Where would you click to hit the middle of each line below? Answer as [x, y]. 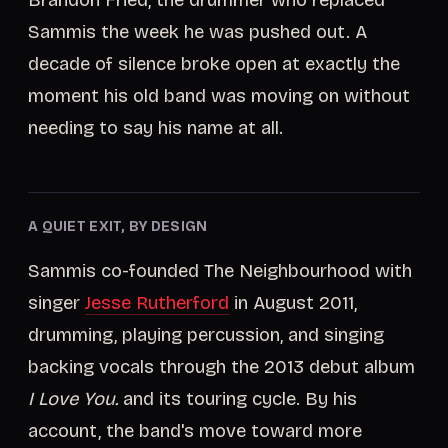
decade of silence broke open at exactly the [214, 64]
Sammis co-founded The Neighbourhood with [220, 271]
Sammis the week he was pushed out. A [197, 32]
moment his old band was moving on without [219, 96]
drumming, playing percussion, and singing [206, 335]
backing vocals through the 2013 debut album [221, 367]
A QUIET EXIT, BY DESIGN [118, 226]
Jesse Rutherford [157, 303]
